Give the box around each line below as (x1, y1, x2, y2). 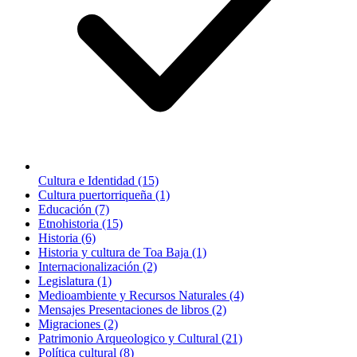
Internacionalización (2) (38, 259, 157, 273)
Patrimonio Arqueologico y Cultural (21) (38, 331, 242, 345)
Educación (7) (38, 202, 109, 216)
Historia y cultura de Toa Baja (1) (38, 245, 206, 259)
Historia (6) (38, 230, 96, 245)
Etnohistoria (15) (38, 216, 123, 230)
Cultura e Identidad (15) (38, 173, 159, 187)
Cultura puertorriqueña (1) (38, 187, 170, 202)
